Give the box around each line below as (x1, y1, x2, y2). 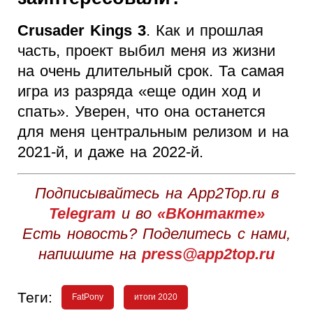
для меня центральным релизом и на (17, 123, 289, 141)
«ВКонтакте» (156, 205, 265, 223)
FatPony (72, 292, 104, 303)
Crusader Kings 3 (17, 22, 146, 40)
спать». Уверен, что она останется (17, 103, 265, 121)
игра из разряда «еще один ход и (17, 82, 261, 101)
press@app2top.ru (142, 245, 275, 263)
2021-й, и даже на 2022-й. (17, 143, 203, 161)
